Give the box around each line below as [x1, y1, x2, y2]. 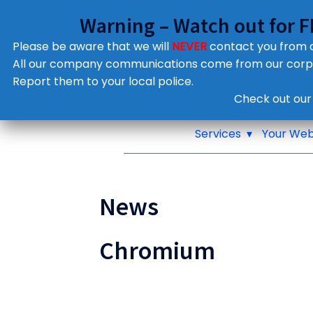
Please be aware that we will [13, 38, 172, 54]
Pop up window [181, 92, 246, 104]
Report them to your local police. [13, 73, 194, 89]
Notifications [182, 76, 261, 94]
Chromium [99, 235, 215, 267]
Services [195, 126, 241, 143]
